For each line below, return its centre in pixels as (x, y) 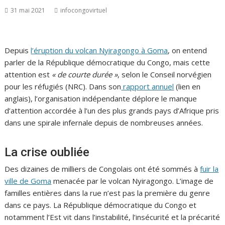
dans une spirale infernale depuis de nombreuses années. (104, 123)
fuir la (209, 169)
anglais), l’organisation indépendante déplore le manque (101, 98)
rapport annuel (148, 86)
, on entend (188, 50)
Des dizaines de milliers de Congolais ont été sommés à (102, 169)
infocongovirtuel (84, 10)
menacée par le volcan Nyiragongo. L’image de (133, 181)
